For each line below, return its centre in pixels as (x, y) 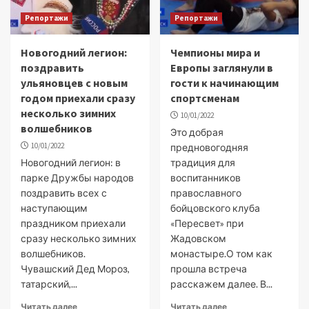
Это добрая (197, 132)
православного (206, 193)
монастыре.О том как (221, 253)
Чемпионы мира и (215, 52)
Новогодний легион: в (71, 162)
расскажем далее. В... (221, 284)
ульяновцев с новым (74, 83)
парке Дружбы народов (77, 178)
